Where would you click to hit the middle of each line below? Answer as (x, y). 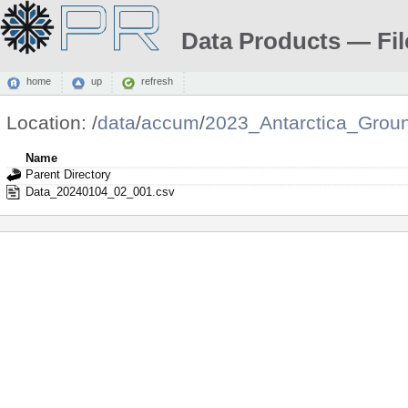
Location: (49, 122)
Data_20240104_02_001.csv (100, 191)
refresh (157, 82)
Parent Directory (68, 174)
